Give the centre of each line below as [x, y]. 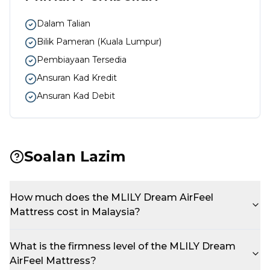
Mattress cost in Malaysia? [75, 212]
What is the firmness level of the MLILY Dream [123, 246]
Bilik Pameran [66, 42]
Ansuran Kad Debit [76, 96]
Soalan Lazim [75, 157]
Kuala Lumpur [130, 42]
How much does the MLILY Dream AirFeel [111, 198]
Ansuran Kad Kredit [77, 78]
